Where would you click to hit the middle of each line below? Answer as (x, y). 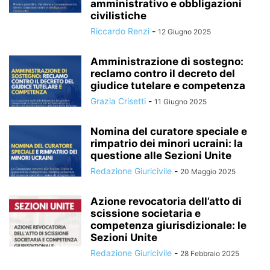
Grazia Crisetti (118, 101)
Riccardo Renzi (120, 31)
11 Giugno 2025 (181, 102)
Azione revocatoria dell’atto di (166, 201)
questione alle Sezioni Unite (161, 155)
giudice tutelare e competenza (168, 86)
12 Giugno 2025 (184, 32)
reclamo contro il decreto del (163, 74)
